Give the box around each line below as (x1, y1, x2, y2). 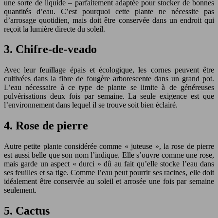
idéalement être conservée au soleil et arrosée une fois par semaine (4, 177, 214, 186)
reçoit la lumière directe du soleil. (4, 24, 105, 33)
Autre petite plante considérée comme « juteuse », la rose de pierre (4, 142, 214, 151)
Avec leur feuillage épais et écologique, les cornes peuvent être (4, 66, 214, 74)
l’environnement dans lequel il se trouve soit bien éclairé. (4, 101, 178, 109)
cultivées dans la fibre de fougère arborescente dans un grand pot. (4, 74, 214, 83)
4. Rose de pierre (4, 119, 88, 132)
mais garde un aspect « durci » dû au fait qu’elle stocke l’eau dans (4, 160, 214, 168)
